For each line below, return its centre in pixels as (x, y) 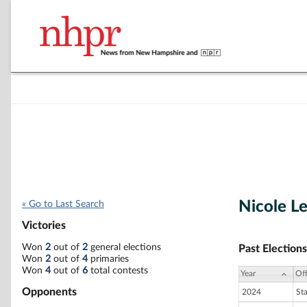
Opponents (49, 292)
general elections (124, 247)
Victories (44, 226)
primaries (108, 259)
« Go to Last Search (63, 204)
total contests (118, 270)
